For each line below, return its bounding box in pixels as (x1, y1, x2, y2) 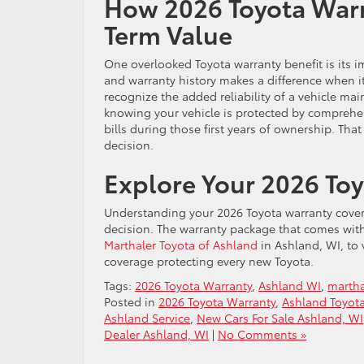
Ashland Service (104, 309, 190, 326)
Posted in (104, 292, 158, 310)
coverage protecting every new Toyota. (104, 252, 314, 269)
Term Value (104, 15, 232, 51)
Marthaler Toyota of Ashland (104, 236, 258, 253)
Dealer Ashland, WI (104, 325, 209, 342)
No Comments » (218, 325, 306, 342)
